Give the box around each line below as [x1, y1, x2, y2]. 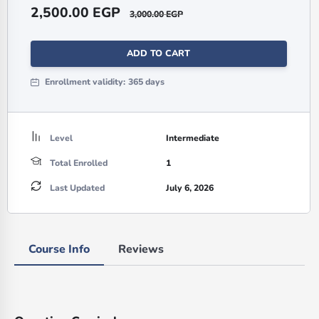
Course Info [28, 241, 90, 258]
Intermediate [166, 132, 220, 145]
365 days [128, 76, 164, 88]
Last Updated [50, 182, 105, 194]
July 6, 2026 [166, 182, 214, 194]
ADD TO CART [127, 47, 191, 60]
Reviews [118, 241, 164, 258]
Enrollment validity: [45, 76, 125, 88]
